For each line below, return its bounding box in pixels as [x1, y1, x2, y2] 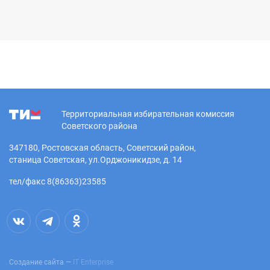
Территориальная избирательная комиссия [61, 108, 234, 119]
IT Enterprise [73, 257, 113, 266]
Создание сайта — [9, 257, 73, 266]
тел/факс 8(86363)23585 [9, 176, 106, 186]
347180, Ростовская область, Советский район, [9, 142, 196, 152]
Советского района [61, 121, 137, 131]
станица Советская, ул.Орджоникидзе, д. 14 [9, 154, 182, 165]
